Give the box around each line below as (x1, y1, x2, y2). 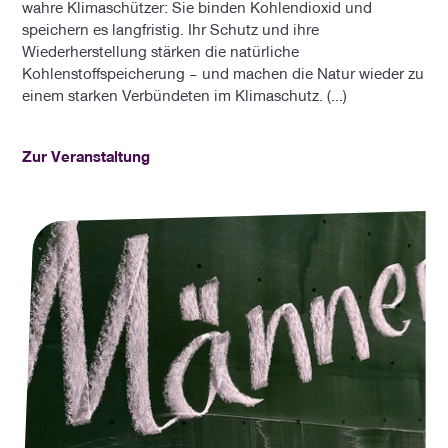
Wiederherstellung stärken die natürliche (22, 41, 300, 62)
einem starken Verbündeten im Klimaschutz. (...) (22, 85, 348, 106)
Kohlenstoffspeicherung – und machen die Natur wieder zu (22, 63, 425, 84)
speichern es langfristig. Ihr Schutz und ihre (22, 19, 320, 40)
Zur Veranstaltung (22, 145, 151, 166)
